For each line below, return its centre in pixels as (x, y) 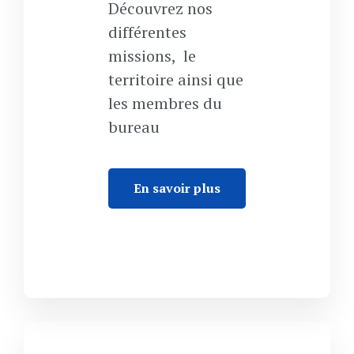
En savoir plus (177, 188)
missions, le (152, 55)
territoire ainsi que (175, 79)
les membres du (165, 103)
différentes (147, 32)
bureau (134, 126)
